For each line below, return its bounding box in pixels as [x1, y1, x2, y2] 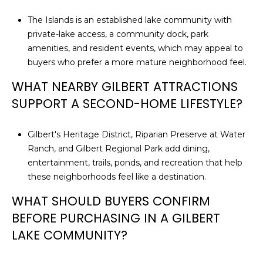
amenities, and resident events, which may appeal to [27, 42, 243, 53]
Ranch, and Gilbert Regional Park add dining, [27, 143, 210, 154]
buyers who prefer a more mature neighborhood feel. [27, 56, 247, 68]
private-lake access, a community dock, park [27, 28, 208, 39]
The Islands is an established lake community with [27, 14, 232, 25]
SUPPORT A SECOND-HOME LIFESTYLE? [12, 95, 242, 112]
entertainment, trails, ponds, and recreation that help [27, 157, 242, 168]
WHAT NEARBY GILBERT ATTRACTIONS [12, 77, 238, 95]
